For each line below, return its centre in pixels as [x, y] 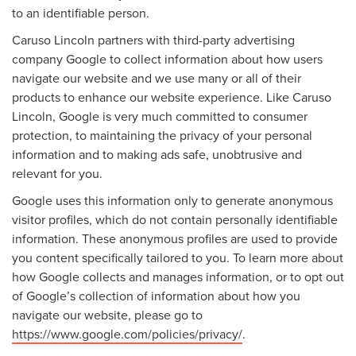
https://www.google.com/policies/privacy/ [127, 333]
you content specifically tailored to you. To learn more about [178, 257]
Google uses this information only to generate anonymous [172, 200]
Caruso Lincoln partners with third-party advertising [153, 39]
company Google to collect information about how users [167, 58]
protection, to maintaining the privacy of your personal [162, 135]
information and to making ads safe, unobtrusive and [157, 154]
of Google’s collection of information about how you [156, 295]
